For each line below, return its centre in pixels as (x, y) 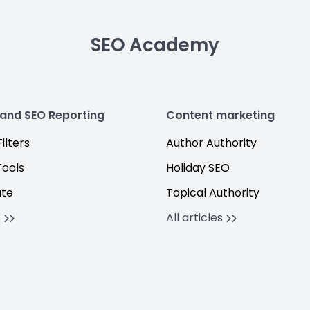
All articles (196, 218)
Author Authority (211, 143)
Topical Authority (213, 193)
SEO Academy (155, 45)
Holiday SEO (198, 168)
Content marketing (220, 115)
